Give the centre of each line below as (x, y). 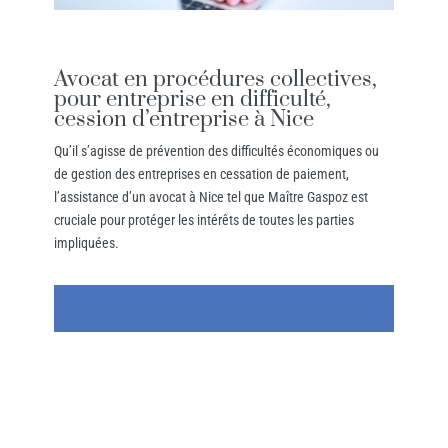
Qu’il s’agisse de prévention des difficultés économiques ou (216, 151)
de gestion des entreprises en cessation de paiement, (201, 174)
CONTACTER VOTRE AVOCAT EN (224, 298)
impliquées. (86, 243)
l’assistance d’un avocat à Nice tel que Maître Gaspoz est (210, 197)
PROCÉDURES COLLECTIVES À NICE (224, 318)
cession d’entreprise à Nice (183, 120)
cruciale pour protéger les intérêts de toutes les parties (203, 220)
